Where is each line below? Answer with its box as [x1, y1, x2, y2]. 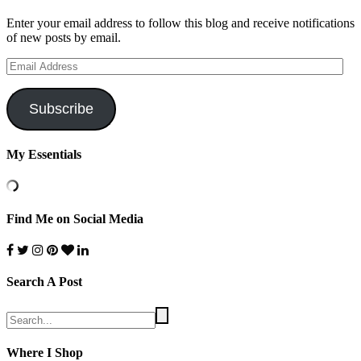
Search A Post [6, 275, 82, 289]
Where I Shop [6, 345, 83, 359]
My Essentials [6, 147, 81, 162]
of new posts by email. [6, 31, 121, 45]
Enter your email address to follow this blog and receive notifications [6, 16, 355, 31]
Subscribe [28, 101, 93, 118]
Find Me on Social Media [6, 211, 143, 226]
